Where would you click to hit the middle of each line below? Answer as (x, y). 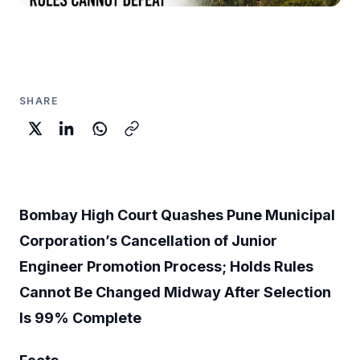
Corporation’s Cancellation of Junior (148, 240)
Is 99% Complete (80, 317)
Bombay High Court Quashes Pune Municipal (177, 215)
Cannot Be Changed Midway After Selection (175, 292)
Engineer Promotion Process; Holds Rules (166, 266)
